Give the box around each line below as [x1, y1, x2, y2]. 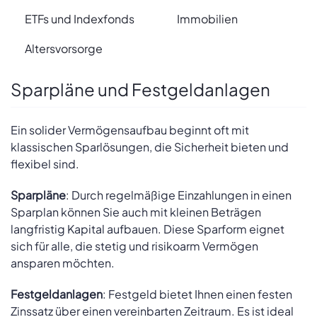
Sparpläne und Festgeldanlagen [11, 79, 270, 100]
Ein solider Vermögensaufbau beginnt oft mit [11, 122, 249, 137]
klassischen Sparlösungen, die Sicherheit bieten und [11, 139, 289, 154]
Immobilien [177, 11, 238, 26]
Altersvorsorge [25, 41, 103, 56]
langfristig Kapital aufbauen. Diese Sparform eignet [11, 221, 284, 236]
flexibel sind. [11, 156, 79, 171]
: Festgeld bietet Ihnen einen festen [103, 286, 292, 301]
